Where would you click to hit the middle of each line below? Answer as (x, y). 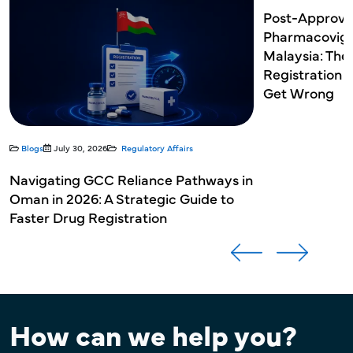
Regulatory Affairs (157, 147)
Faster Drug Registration (88, 217)
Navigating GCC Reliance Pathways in (131, 179)
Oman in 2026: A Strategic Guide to (122, 198)
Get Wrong (299, 93)
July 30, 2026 (80, 147)
